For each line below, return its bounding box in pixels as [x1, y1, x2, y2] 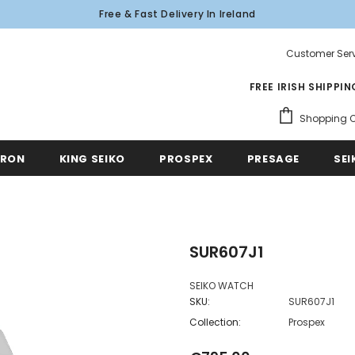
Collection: [189, 315, 241, 329]
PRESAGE [246, 151, 300, 166]
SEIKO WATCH [189, 278, 254, 292]
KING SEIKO [59, 151, 126, 166]
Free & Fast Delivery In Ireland [99, 7, 256, 21]
